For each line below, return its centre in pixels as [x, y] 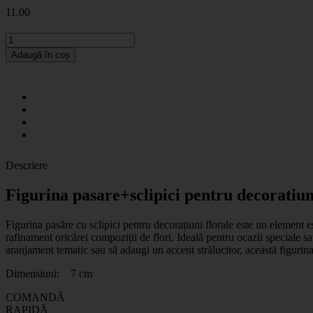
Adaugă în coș [41, 54]
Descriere [27, 165]
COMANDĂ [35, 297]
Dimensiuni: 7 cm [49, 273]
